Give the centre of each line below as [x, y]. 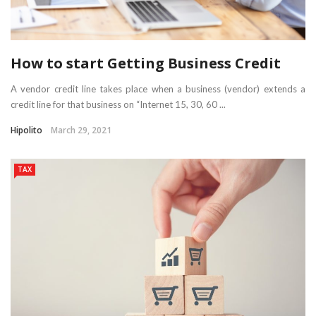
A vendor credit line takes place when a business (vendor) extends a [158, 89]
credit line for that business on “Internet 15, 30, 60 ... [118, 104]
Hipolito [26, 130]
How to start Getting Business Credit [146, 63]
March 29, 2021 [81, 130]
